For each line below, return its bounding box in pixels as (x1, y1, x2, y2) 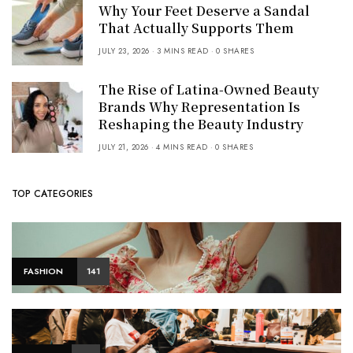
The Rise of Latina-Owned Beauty (98, 80, 319, 99)
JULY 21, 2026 (98, 141, 149, 154)
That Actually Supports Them (98, 19, 294, 38)
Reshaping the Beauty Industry (98, 115, 303, 134)
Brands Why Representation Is (98, 98, 300, 117)
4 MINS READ (156, 141, 208, 154)
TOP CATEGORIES (12, 187, 93, 202)
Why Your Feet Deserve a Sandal (98, 2, 310, 20)
